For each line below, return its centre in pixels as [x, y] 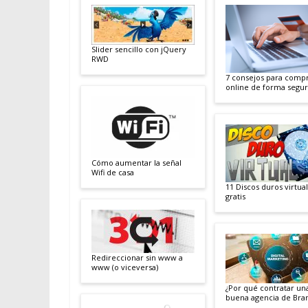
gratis [235, 196]
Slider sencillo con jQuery [139, 49]
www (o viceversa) [125, 267]
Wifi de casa [113, 172]
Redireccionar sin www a [137, 257]
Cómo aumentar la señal [136, 162]
